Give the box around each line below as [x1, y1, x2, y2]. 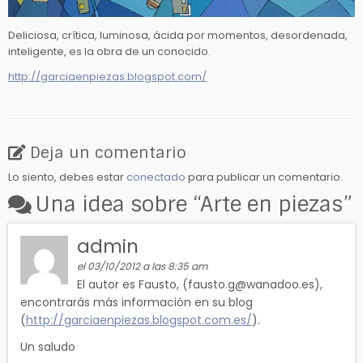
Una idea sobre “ [36, 191, 200, 219]
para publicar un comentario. [186, 169, 343, 186]
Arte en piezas [200, 191, 343, 219]
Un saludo [20, 339, 75, 356]
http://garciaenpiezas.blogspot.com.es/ [26, 312, 252, 329]
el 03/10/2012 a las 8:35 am [77, 259, 208, 274]
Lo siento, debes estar [8, 169, 126, 186]
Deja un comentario [30, 143, 186, 164]
